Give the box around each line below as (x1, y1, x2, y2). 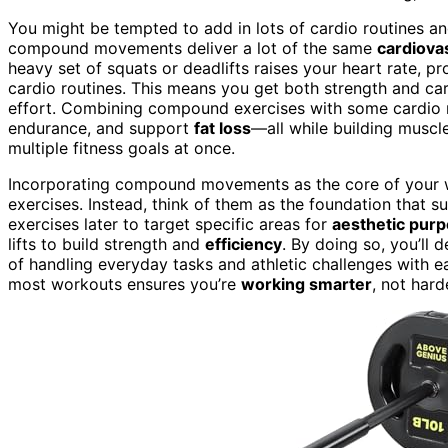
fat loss (194, 117, 251, 138)
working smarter (241, 273, 372, 294)
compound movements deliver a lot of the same (8, 37, 377, 58)
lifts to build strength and (8, 233, 205, 254)
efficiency (205, 233, 282, 254)
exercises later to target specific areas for (8, 213, 332, 234)
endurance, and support (8, 117, 194, 138)
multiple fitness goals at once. (8, 137, 235, 158)
